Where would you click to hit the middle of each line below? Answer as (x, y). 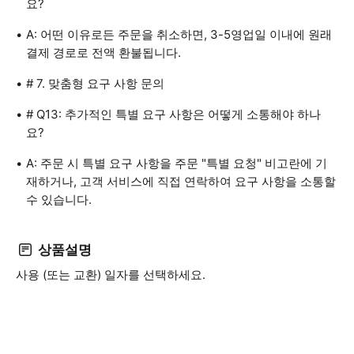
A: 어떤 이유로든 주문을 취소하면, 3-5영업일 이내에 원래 (179, 34)
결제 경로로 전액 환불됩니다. (104, 53)
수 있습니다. (59, 200)
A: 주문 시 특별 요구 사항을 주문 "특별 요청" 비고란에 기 (177, 163)
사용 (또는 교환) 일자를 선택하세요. (111, 275)
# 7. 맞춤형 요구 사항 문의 (95, 83)
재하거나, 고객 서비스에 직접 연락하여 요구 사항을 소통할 (181, 181)
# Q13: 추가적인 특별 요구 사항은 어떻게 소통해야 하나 (173, 114)
